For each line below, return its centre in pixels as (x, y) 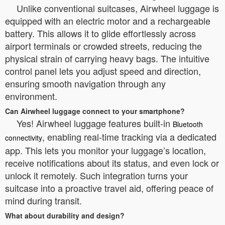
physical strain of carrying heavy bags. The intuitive (107, 58)
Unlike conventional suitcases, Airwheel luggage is (118, 8)
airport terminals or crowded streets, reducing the (103, 46)
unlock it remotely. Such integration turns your (96, 175)
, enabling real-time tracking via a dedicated (129, 137)
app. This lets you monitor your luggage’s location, (105, 150)
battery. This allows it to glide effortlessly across (100, 33)
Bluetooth (188, 124)
